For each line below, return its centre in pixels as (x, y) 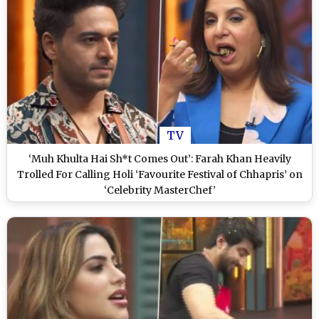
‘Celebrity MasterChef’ (159, 190)
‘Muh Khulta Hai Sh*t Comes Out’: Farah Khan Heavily (159, 158)
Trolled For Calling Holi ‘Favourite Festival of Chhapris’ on (159, 174)
